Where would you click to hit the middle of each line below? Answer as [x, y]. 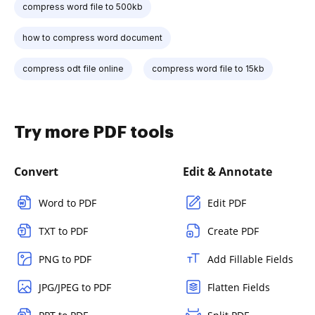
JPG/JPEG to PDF [75, 287]
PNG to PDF [65, 259]
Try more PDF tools [94, 132]
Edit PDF [227, 202]
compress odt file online [73, 68]
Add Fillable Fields [250, 259]
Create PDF [233, 231]
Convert [36, 171]
